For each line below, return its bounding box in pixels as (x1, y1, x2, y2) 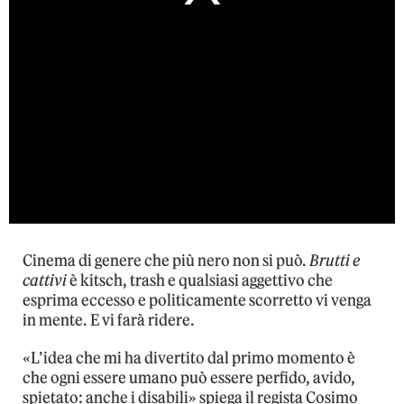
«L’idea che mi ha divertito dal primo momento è (23, 348, 355, 368)
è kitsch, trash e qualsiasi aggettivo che (67, 271, 333, 290)
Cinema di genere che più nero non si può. (23, 251, 309, 271)
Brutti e (309, 251, 360, 271)
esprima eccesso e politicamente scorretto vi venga (23, 290, 372, 310)
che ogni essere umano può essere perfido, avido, (23, 368, 355, 388)
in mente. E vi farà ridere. (23, 310, 195, 330)
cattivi (23, 271, 67, 290)
